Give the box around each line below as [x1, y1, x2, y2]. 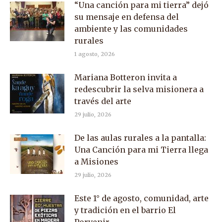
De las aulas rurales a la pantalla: [74, 133, 206, 143]
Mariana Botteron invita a [74, 72, 177, 82]
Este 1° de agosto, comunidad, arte [74, 193, 209, 203]
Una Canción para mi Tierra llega [74, 145, 208, 155]
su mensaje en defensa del [74, 12, 179, 22]
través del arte [74, 96, 131, 106]
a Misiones [74, 157, 118, 166]
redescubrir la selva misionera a [74, 84, 204, 94]
